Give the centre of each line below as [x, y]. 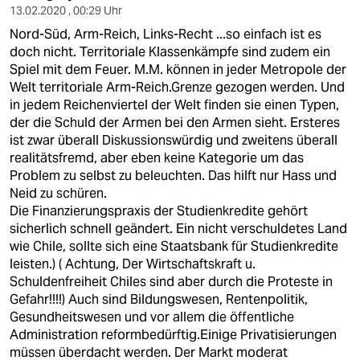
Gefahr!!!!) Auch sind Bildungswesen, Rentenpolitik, [159, 299]
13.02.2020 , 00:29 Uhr [66, 10]
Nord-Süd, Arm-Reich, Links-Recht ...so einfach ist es [166, 34]
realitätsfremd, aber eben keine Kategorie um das [157, 158]
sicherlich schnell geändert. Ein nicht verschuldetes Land [178, 229]
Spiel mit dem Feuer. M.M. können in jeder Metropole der [178, 70]
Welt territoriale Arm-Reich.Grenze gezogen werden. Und [177, 87]
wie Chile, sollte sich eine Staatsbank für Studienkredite [174, 246]
